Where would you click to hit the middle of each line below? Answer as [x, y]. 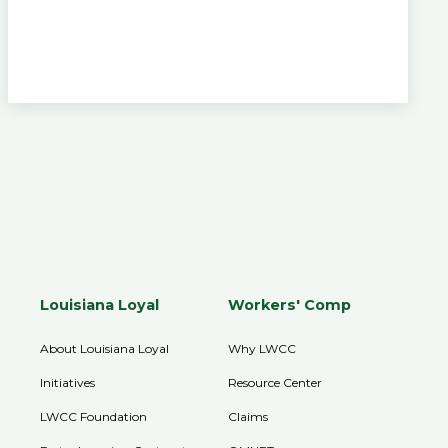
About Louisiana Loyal [105, 348]
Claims [248, 416]
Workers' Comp [290, 304]
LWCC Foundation [94, 416]
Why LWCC [262, 348]
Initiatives [68, 382]
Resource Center [275, 382]
